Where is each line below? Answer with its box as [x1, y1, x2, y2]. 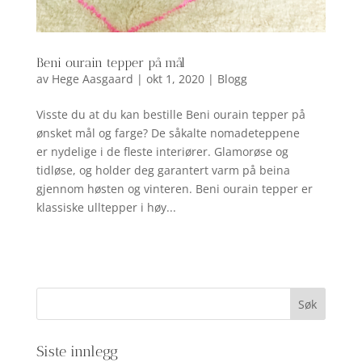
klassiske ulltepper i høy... [36, 200, 176, 216]
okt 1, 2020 [145, 71, 204, 87]
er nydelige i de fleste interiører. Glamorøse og [36, 144, 288, 160]
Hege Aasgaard [51, 71, 133, 87]
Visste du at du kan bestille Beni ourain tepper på [36, 107, 305, 123]
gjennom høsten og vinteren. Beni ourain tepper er [36, 181, 313, 197]
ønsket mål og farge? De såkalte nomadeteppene [36, 125, 300, 141]
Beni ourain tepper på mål [36, 55, 185, 71]
